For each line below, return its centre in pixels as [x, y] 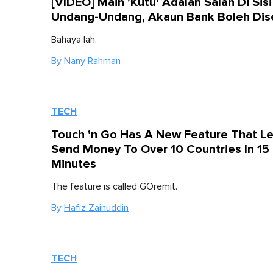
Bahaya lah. [74, 39]
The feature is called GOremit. [114, 187]
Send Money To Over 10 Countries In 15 [160, 150]
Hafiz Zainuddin [96, 208]
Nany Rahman [92, 61]
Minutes [74, 164]
